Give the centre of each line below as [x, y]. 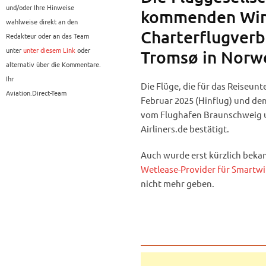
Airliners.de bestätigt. [185, 129]
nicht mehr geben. [177, 183]
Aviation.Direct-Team [36, 93]
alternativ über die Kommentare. [53, 64]
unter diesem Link [49, 50]
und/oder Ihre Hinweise [40, 7]
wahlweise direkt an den [42, 22]
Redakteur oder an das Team [47, 36]
